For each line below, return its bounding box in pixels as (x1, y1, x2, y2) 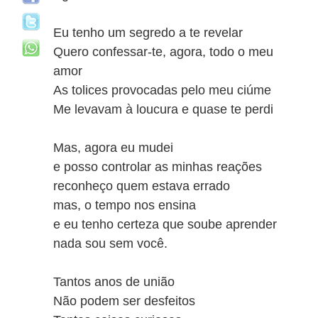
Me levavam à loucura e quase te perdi (53, 102, 273, 116)
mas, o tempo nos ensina (53, 198, 196, 212)
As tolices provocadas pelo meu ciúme (53, 83, 271, 97)
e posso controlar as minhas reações (53, 160, 262, 174)
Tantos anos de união (53, 275, 175, 289)
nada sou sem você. (53, 236, 168, 251)
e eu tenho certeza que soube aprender (53, 217, 277, 231)
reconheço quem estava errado (53, 179, 230, 193)
